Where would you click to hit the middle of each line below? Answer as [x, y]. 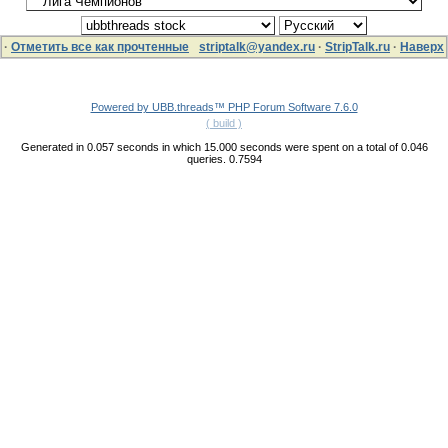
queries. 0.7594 [224, 159]
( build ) [224, 123]
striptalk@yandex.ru [257, 47]
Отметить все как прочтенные [100, 47]
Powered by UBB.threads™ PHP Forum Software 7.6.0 [224, 107]
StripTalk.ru [357, 47]
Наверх [422, 47]
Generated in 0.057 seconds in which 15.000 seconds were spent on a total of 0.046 [224, 147]
